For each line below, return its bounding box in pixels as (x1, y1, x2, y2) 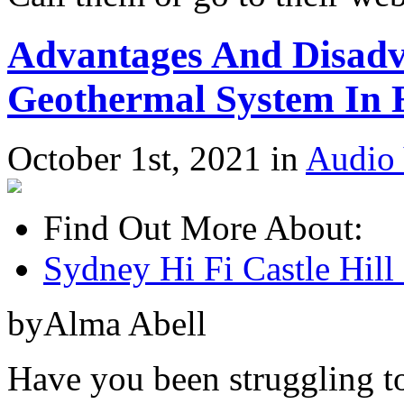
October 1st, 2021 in (7, 139, 306, 179)
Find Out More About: (43, 208, 363, 248)
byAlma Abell (7, 304, 207, 344)
